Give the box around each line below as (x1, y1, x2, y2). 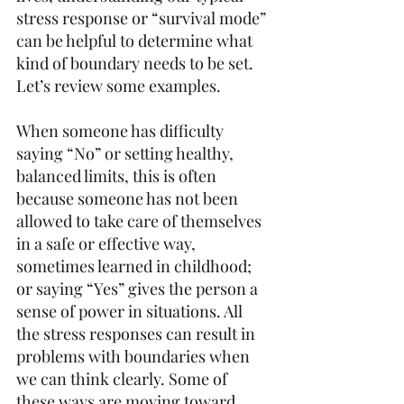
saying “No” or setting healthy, (16, 142, 237, 164)
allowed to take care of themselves (16, 210, 265, 232)
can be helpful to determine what (16, 30, 256, 51)
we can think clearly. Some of (16, 368, 231, 390)
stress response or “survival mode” (16, 7, 270, 29)
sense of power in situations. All (16, 300, 246, 322)
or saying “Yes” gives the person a (16, 278, 262, 299)
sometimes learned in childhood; (16, 255, 255, 277)
